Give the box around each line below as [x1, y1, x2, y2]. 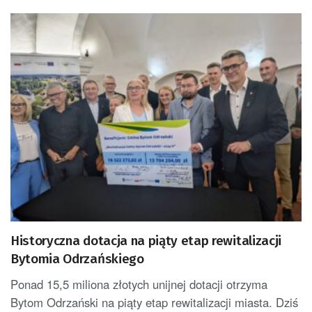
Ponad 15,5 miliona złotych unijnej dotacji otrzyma [10, 276, 267, 293]
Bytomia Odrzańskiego [10, 251, 144, 267]
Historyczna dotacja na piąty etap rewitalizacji [10, 233, 281, 249]
